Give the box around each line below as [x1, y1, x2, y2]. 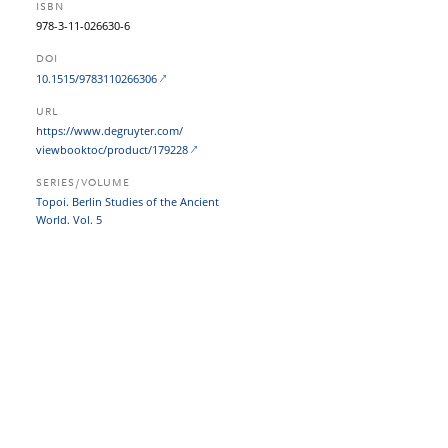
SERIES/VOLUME [36, 178, 130, 189]
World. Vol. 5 [36, 212, 102, 227]
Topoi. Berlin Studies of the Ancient [36, 194, 219, 209]
